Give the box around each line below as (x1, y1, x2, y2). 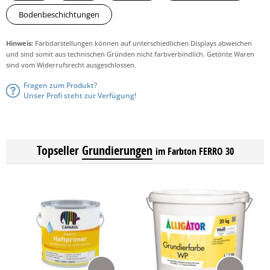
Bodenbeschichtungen (19, 9, 99, 20)
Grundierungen (81, 142, 152, 159)
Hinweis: (6, 39, 33, 48)
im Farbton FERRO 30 (155, 145, 234, 158)
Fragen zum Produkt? (24, 80, 97, 90)
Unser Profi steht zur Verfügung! (24, 90, 136, 101)
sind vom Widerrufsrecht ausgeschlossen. (6, 60, 136, 69)
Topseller (36, 142, 79, 159)
